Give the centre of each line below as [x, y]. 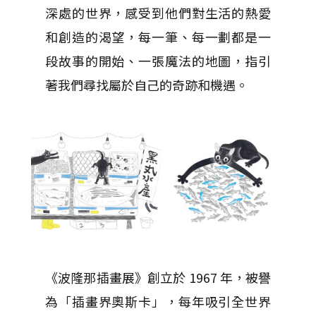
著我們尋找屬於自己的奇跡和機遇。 [147, 84]
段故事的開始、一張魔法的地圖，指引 [158, 60]
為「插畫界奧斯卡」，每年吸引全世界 [158, 301]
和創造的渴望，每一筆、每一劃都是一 [158, 36]
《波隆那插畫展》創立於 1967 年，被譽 [158, 277]
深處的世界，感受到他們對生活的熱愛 [158, 12]
